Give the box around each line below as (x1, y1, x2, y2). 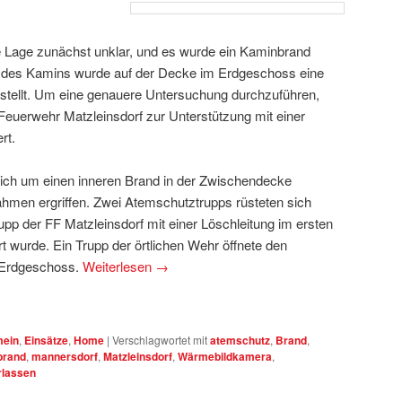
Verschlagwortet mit (112, 332, 207, 348)
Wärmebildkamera (178, 348, 272, 365)
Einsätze (24, 332, 68, 349)
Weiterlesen (83, 256, 155, 275)
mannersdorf (31, 348, 98, 365)
